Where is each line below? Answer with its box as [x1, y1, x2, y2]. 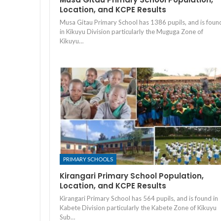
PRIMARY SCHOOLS [63, 156, 113, 163]
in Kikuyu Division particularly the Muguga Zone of [60, 27, 203, 36]
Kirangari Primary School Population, [60, 171, 204, 182]
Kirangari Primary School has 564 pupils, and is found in [60, 194, 218, 203]
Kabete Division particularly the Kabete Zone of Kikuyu [60, 204, 217, 212]
